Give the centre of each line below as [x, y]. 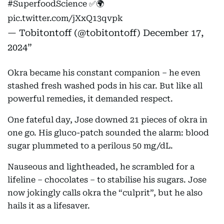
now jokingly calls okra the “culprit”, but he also [105, 193]
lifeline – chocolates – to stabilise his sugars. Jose [107, 180]
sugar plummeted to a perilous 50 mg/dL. [90, 146]
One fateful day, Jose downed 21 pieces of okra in [107, 120]
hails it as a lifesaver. [49, 206]
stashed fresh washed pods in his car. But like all [105, 86]
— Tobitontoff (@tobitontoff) [75, 33]
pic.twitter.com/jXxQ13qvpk [65, 18]
